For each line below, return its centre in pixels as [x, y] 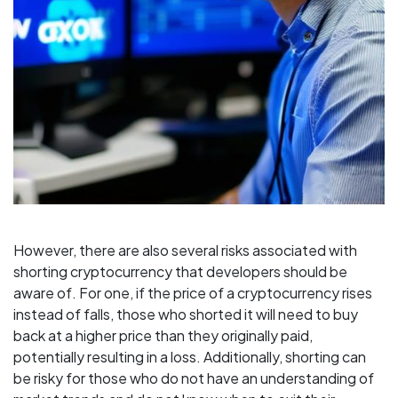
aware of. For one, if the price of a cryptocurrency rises [193, 293]
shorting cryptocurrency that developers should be [180, 272]
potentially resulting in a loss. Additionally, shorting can [190, 357]
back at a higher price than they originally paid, [163, 336]
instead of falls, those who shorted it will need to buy [186, 314]
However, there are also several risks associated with [185, 251]
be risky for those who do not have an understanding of [194, 378]
